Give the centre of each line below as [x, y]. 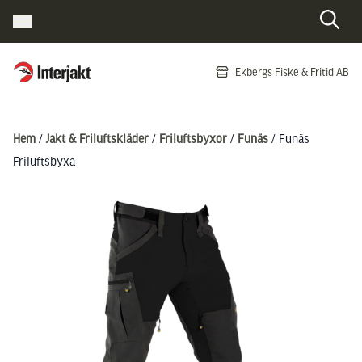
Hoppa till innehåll [83, 101]
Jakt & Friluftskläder [97, 138]
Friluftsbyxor [193, 138]
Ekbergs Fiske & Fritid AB [292, 72]
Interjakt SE [41, 66]
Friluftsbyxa [44, 161]
